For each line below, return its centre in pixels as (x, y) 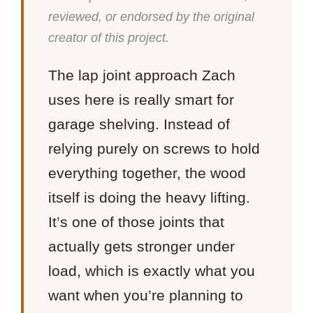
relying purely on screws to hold (154, 148)
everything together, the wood (147, 173)
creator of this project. (109, 37)
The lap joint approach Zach (142, 75)
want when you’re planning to (146, 295)
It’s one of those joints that (137, 221)
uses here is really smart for (141, 99)
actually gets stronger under (142, 246)
